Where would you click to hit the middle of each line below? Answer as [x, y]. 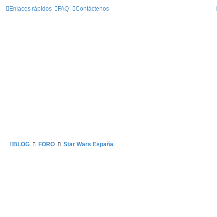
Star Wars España [88, 144]
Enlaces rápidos [31, 9]
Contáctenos [92, 9]
